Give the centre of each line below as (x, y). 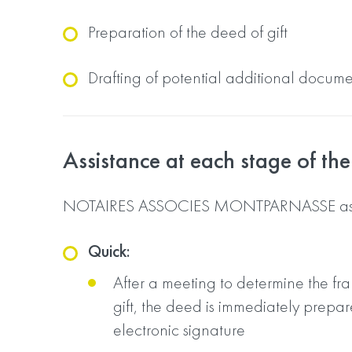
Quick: (109, 251)
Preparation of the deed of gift (188, 32)
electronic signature (179, 330)
